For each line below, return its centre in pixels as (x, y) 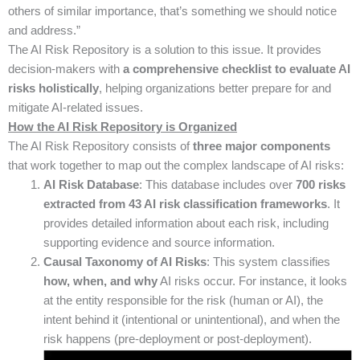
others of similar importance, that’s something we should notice (172, 11)
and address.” (44, 30)
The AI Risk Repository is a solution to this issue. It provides (165, 49)
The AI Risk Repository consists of (100, 146)
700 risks (320, 184)
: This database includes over (217, 184)
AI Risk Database (91, 184)
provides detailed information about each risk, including (186, 223)
